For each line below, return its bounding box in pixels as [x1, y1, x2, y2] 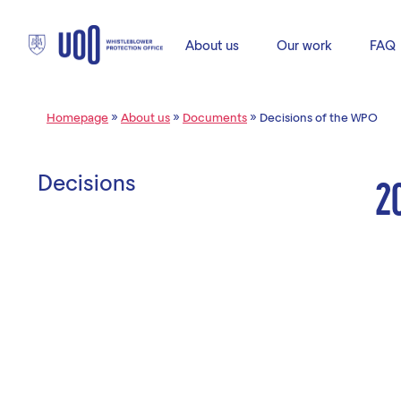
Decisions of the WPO [260, 109, 378, 124]
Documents [183, 109, 247, 124]
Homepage [47, 109, 108, 124]
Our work [277, 37, 332, 53]
